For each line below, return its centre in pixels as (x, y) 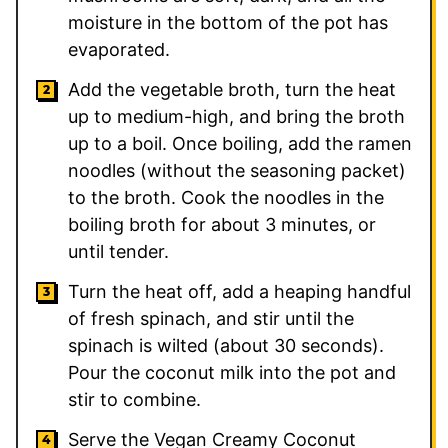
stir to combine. (134, 399)
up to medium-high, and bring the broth (236, 116)
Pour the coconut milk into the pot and (232, 372)
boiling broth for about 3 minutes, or (222, 224)
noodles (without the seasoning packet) (237, 170)
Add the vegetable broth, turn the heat (232, 89)
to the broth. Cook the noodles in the (226, 197)
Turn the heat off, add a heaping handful (239, 291)
